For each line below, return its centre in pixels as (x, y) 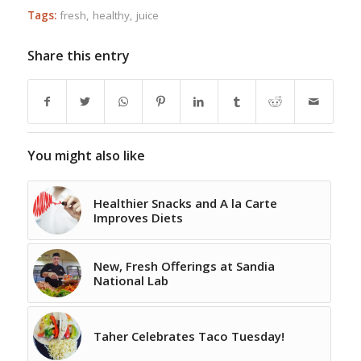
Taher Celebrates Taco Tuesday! (189, 336)
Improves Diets (138, 218)
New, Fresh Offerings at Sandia (184, 266)
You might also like (86, 156)
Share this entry (78, 56)
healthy (111, 15)
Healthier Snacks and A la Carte (185, 203)
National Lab (131, 280)
